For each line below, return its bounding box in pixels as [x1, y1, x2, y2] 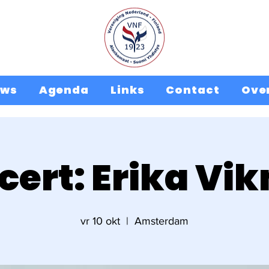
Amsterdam [134, 215, 189, 228]
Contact [166, 82, 220, 97]
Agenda [38, 82, 89, 97]
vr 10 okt [80, 215, 120, 228]
